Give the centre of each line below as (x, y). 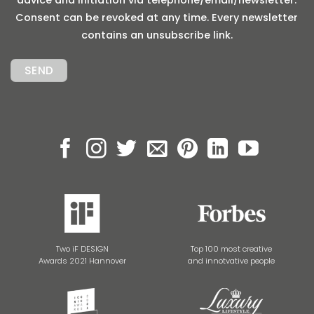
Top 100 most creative (232, 249)
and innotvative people (232, 261)
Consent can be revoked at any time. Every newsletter (157, 17)
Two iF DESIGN (83, 249)
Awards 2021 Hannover (83, 261)
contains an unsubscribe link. (157, 35)
